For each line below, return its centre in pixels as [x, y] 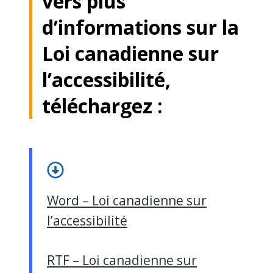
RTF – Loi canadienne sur [122, 261]
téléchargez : [102, 106]
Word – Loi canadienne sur [127, 201]
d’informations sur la [140, 27]
